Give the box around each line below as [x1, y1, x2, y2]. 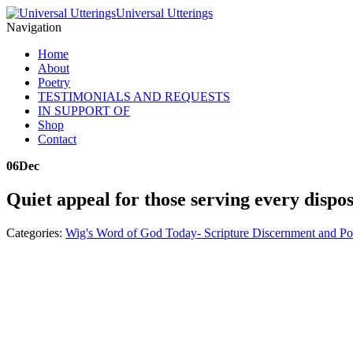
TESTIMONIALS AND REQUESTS [38, 90, 230, 103]
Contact [38, 132, 76, 146]
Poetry [38, 76, 70, 89]
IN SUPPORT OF [38, 104, 130, 117]
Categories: [6, 225, 65, 240]
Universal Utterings [116, 6, 213, 20]
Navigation [6, 20, 61, 34]
